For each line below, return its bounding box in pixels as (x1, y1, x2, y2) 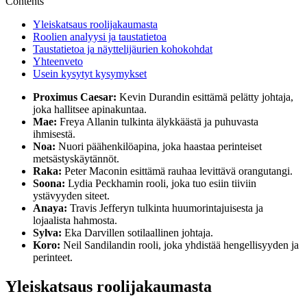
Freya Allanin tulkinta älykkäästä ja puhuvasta (57, 116, 258, 127)
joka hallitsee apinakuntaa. (33, 103, 147, 115)
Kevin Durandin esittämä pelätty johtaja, (116, 91, 293, 103)
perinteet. (33, 251, 73, 263)
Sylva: (33, 227, 62, 238)
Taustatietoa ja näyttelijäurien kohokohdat (33, 43, 212, 55)
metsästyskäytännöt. (33, 153, 119, 164)
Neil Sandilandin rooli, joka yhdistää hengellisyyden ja (60, 239, 299, 251)
